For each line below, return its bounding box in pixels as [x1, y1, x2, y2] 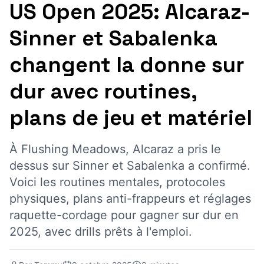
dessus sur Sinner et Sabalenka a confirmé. [9, 159, 250, 173]
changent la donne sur [9, 51, 245, 78]
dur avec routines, [9, 78, 197, 105]
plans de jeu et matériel [9, 104, 252, 131]
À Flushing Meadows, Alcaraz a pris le [9, 142, 221, 156]
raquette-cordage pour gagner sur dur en [9, 208, 239, 222]
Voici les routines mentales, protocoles [9, 175, 225, 189]
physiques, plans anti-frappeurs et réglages [9, 192, 251, 206]
